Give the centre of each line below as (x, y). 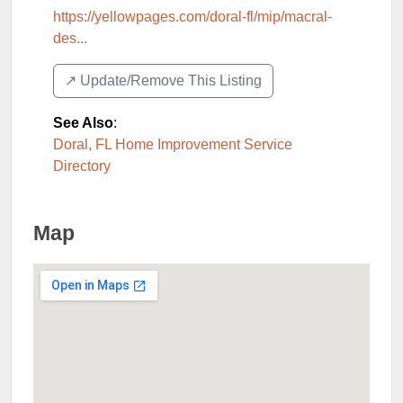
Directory (82, 166)
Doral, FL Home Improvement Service (173, 144)
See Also (83, 123)
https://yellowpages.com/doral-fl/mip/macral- (193, 17)
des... (70, 38)
